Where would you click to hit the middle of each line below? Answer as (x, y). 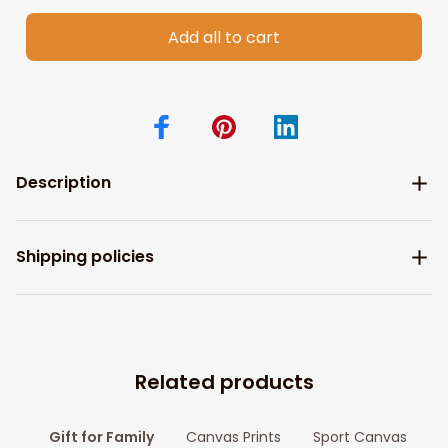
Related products (224, 381)
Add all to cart (224, 37)
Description (63, 183)
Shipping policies (85, 257)
